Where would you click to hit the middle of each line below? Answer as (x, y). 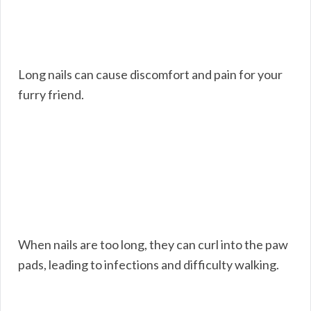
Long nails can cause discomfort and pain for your (150, 74)
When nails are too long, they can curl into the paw (153, 244)
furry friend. (51, 94)
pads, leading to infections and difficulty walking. (149, 264)
